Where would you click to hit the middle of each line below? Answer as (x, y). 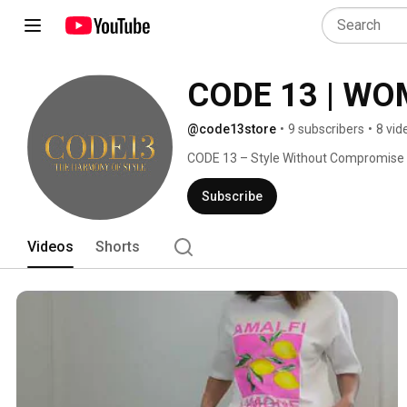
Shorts (118, 247)
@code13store (232, 129)
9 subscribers (326, 129)
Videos (50, 247)
